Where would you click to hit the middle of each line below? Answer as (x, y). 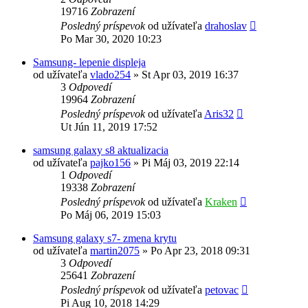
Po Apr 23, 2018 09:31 (200, 250)
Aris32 (219, 113)
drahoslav (226, 25)
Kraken (221, 201)
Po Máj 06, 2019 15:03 (111, 214)
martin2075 (115, 250)
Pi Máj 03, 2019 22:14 (190, 162)
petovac (222, 289)
